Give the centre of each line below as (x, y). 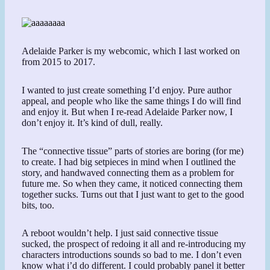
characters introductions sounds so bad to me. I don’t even (132, 255)
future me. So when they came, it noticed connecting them (132, 183)
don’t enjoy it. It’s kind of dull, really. (93, 122)
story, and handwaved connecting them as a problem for (128, 172)
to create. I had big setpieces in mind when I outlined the (129, 162)
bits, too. (38, 205)
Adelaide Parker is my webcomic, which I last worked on (131, 51)
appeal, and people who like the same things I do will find (132, 101)
